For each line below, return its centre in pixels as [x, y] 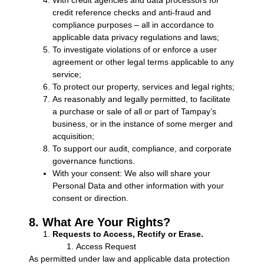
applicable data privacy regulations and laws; [136, 37]
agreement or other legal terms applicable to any [143, 62]
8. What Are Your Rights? [99, 222]
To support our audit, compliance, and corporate [142, 148]
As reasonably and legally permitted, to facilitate [141, 99]
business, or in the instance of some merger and [142, 123]
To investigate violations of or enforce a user [134, 49]
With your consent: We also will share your [131, 173]
